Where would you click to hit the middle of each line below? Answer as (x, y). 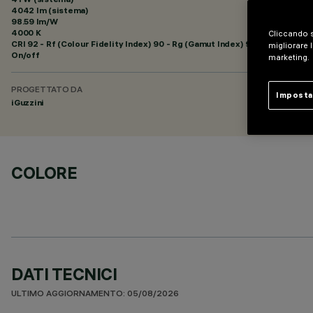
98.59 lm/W (35, 21)
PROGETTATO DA (47, 90)
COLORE (44, 173)
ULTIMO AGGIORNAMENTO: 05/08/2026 (95, 294)
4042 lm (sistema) (50, 10)
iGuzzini (28, 102)
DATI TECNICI (64, 274)
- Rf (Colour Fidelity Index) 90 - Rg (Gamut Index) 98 (147, 44)
